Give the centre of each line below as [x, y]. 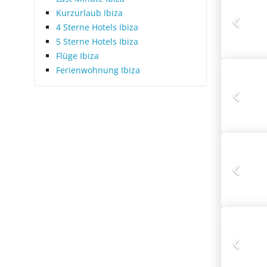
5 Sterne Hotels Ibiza [97, 41]
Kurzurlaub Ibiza [89, 13]
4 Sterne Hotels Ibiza [97, 27]
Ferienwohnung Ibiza [98, 70]
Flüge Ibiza [77, 56]
